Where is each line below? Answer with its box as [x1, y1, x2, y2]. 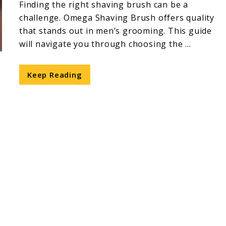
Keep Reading [27, 70, 82, 80]
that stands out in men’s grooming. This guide [19, 25, 212, 36]
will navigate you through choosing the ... [19, 38, 191, 49]
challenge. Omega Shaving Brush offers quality [19, 12, 214, 23]
